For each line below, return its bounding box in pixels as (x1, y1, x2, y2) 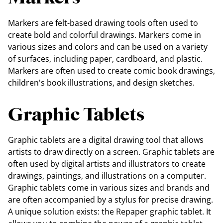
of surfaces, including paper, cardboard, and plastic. (8, 53, 203, 64)
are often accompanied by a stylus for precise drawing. (8, 194, 213, 205)
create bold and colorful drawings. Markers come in (8, 29, 201, 40)
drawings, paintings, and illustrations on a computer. (8, 170, 206, 181)
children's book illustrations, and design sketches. (8, 77, 195, 88)
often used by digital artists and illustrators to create (8, 158, 206, 169)
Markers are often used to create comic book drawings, (8, 65, 215, 76)
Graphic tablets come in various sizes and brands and (8, 182, 210, 193)
